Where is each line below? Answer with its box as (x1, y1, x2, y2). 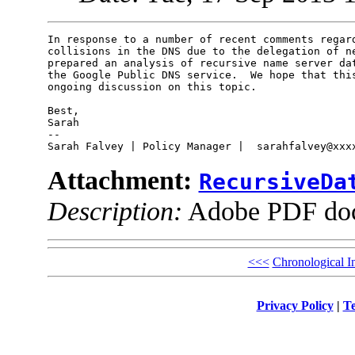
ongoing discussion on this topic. (47, 81, 257, 94)
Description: (47, 196, 182, 227)
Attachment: (47, 165, 199, 196)
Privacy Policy (256, 298, 334, 312)
